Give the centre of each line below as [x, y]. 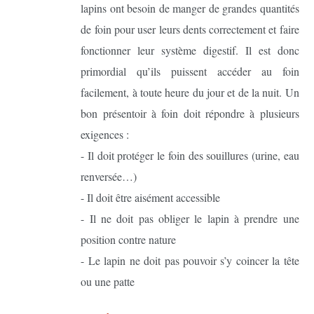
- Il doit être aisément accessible [151, 197]
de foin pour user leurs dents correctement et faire [190, 29]
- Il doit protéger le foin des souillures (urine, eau [190, 155]
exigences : [105, 134]
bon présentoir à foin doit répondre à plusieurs [190, 113]
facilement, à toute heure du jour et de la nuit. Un [190, 92]
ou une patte [108, 281]
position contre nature [129, 239]
